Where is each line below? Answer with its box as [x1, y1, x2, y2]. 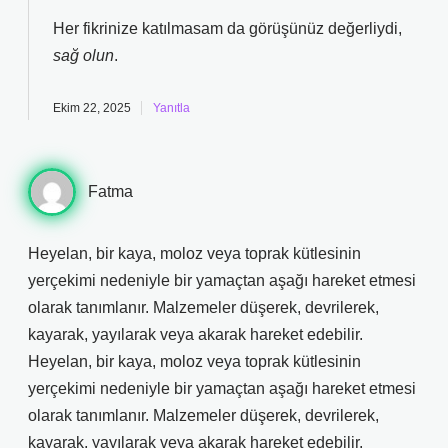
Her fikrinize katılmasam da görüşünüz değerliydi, [53, 20, 402, 37]
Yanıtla [153, 101, 190, 115]
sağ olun [53, 47, 114, 64]
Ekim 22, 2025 [53, 101, 131, 115]
